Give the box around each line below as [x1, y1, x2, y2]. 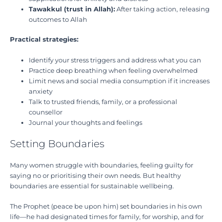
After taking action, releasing [115, 5, 210, 13]
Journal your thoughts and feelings [29, 118, 143, 126]
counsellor [29, 108, 63, 116]
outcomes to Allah [29, 16, 88, 23]
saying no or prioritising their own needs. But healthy [10, 171, 181, 179]
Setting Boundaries [10, 137, 105, 150]
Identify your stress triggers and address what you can [29, 56, 202, 64]
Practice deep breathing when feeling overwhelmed [29, 66, 198, 74]
